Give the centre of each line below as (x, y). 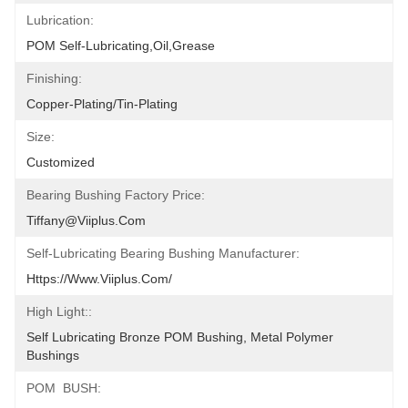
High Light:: (59, 311)
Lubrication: (60, 20)
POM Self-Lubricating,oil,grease (121, 46)
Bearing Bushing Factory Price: (116, 195)
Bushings (53, 355)
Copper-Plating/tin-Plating (102, 104)
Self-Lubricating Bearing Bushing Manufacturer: (163, 253)
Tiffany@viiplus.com (86, 220)
